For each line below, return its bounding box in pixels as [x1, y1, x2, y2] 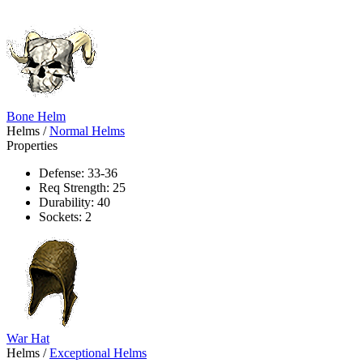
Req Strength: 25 [39, 180, 126, 194]
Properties [6, 138, 58, 152]
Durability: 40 [39, 194, 110, 209]
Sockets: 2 [39, 209, 92, 224]
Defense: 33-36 [39, 165, 117, 180]
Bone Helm [6, 109, 66, 123]
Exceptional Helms [49, 345, 147, 360]
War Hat [6, 331, 49, 345]
